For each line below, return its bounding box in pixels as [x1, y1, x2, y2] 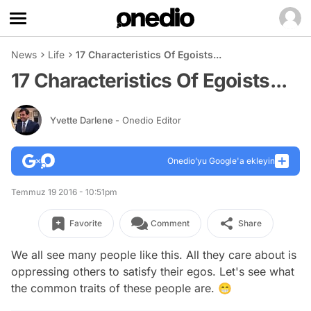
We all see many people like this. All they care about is [11, 248, 296, 262]
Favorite [69, 218, 102, 228]
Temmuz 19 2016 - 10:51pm [11, 187, 117, 197]
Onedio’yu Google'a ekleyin [167, 155, 275, 166]
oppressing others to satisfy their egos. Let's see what [11, 264, 294, 278]
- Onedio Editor [115, 114, 181, 126]
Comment [150, 218, 190, 228]
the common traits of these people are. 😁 [11, 281, 232, 295]
